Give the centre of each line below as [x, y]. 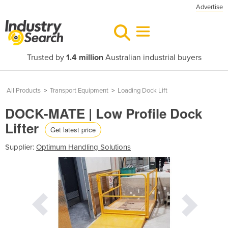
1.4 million [84, 58]
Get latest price [73, 129]
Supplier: [21, 147]
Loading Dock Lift [142, 91]
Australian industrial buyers [152, 58]
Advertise [209, 7]
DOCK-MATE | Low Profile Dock [104, 113]
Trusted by [46, 58]
